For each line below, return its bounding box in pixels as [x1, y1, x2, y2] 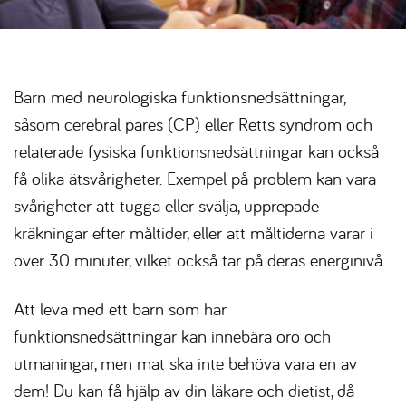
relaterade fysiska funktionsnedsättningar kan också [14, 140, 379, 162]
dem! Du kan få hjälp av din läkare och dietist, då [14, 379, 354, 401]
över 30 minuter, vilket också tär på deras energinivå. [14, 248, 385, 271]
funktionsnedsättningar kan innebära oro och [14, 324, 331, 347]
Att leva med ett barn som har [14, 297, 227, 320]
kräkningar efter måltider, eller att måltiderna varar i [14, 221, 373, 244]
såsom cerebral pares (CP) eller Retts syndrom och [14, 112, 372, 135]
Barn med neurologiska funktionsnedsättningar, [14, 85, 345, 108]
